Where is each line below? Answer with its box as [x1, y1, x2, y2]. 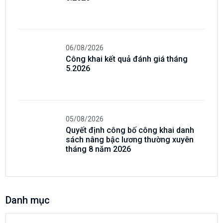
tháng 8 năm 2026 [66, 144, 131, 154]
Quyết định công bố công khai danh [66, 125, 195, 135]
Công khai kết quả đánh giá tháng [66, 54, 188, 64]
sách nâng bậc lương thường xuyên [66, 134, 194, 144]
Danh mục [5, 194, 50, 207]
